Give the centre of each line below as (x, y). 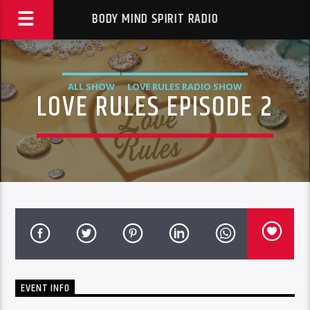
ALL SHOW (91, 86)
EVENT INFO (45, 288)
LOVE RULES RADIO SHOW (184, 86)
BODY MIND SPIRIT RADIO (155, 19)
